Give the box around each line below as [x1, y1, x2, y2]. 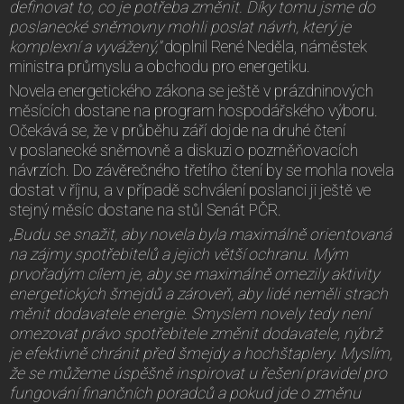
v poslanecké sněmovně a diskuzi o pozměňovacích [9, 141, 358, 160]
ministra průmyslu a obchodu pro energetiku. [9, 57, 310, 76]
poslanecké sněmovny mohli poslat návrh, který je [9, 17, 351, 36]
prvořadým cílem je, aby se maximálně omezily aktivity [9, 264, 379, 283]
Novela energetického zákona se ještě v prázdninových [9, 81, 373, 100]
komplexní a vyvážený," [9, 37, 164, 56]
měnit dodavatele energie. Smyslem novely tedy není [9, 304, 370, 323]
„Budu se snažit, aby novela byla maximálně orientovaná [9, 225, 391, 243]
